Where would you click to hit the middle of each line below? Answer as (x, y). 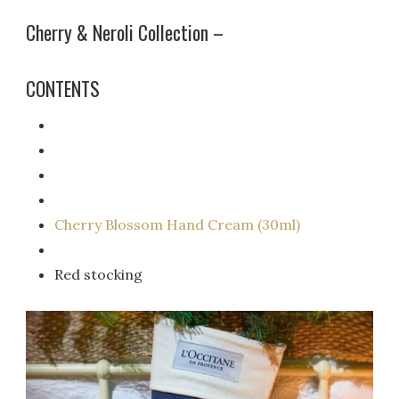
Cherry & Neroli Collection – (125, 32)
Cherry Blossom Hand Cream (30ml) (178, 224)
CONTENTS (63, 88)
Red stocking (99, 274)
